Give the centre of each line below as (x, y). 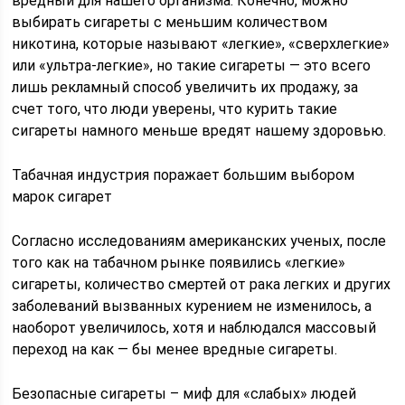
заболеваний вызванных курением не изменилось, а (192, 306)
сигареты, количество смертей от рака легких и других (202, 284)
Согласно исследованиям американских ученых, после (199, 241)
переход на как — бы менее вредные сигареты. (175, 349)
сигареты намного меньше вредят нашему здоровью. (199, 131)
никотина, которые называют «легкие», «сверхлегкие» (201, 44)
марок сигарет (62, 197)
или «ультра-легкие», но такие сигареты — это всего (192, 66)
